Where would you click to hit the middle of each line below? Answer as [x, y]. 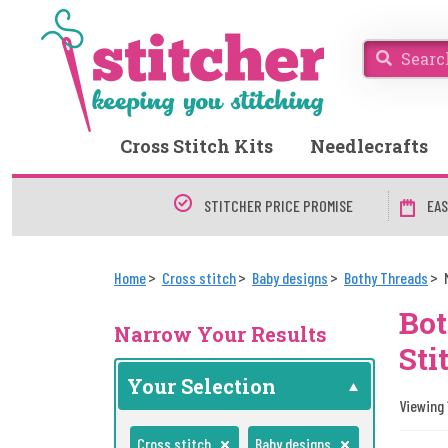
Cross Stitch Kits [196, 146]
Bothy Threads [386, 277]
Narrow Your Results [220, 334]
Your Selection [201, 386]
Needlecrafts [368, 146]
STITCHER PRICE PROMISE [278, 205]
